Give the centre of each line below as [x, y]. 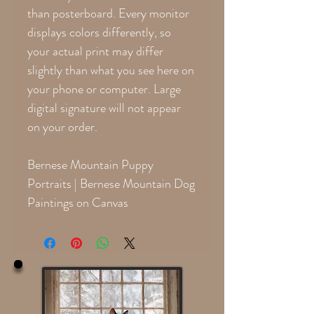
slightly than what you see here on [111, 70]
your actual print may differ [95, 51]
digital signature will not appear [104, 108]
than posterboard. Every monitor [108, 13]
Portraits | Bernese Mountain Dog [111, 183]
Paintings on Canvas [78, 202]
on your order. [62, 127]
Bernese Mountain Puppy [90, 164]
